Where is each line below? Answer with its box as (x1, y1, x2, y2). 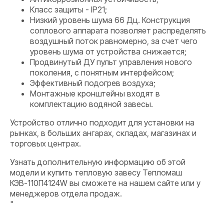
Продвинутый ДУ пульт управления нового (30, 57, 192, 67)
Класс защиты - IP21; (30, 4, 107, 14)
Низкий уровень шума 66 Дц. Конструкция (30, 15, 190, 25)
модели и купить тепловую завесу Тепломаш (10, 167, 182, 177)
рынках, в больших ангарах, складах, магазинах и (10, 128, 196, 138)
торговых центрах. (10, 138, 81, 148)
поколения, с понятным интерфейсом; (30, 67, 174, 77)
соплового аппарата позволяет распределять (30, 25, 206, 35)
